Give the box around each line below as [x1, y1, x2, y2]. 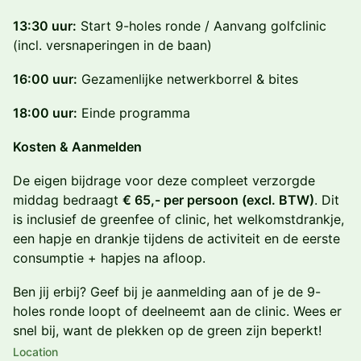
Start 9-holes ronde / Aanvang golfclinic [77, 18, 326, 34]
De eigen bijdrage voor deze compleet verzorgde [13, 172, 315, 189]
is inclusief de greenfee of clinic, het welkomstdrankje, [13, 211, 344, 227]
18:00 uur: [13, 105, 77, 121]
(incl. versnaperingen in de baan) [13, 37, 212, 53]
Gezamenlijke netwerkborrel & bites [77, 71, 298, 87]
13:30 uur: [13, 18, 77, 34]
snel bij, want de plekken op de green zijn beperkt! [13, 322, 322, 338]
